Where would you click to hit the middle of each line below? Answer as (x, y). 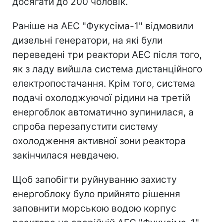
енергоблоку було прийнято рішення (96, 194)
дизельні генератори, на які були (87, 40)
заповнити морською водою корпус (94, 208)
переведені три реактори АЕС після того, (107, 55)
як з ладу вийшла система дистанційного (107, 69)
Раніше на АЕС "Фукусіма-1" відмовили (103, 26)
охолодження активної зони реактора (99, 141)
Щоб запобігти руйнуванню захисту (95, 179)
